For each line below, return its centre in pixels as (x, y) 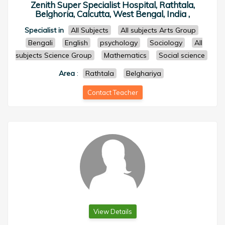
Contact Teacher (113, 92)
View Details (113, 211)
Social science (182, 55)
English (76, 43)
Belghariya (144, 73)
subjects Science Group (53, 55)
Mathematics (125, 55)
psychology (119, 43)
